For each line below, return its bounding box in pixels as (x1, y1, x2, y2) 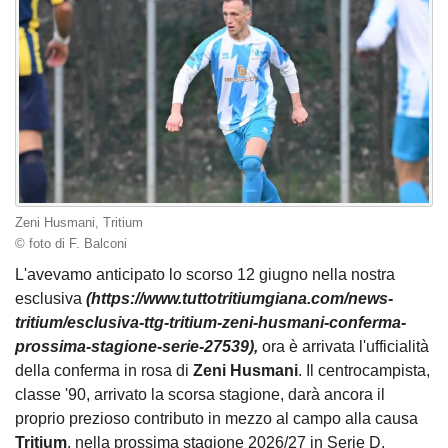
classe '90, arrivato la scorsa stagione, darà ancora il (15, 386, 385, 404)
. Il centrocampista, (298, 362, 430, 380)
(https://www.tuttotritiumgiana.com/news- (86, 290, 393, 308)
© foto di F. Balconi (15, 236, 127, 251)
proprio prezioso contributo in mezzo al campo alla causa (15, 410, 418, 428)
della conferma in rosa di (15, 362, 193, 380)
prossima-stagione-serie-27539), (15, 338, 258, 356)
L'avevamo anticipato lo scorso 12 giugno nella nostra (15, 266, 395, 284)
